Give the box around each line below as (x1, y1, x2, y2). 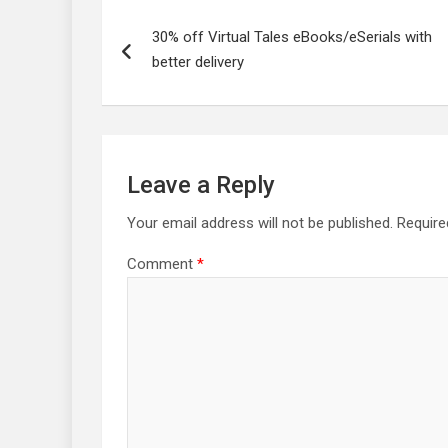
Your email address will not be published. (127, 213, 393, 232)
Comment (127, 254, 197, 273)
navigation (101, 17, 189, 39)
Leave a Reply (127, 170, 275, 199)
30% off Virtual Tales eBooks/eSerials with (152, 27, 432, 46)
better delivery (152, 52, 244, 71)
